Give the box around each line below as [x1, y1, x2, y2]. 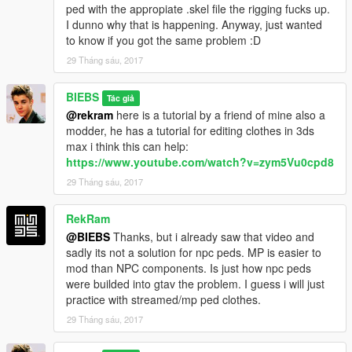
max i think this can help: [66, 137, 189, 154]
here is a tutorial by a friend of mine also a [113, 106, 325, 123]
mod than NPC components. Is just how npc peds [66, 259, 311, 276]
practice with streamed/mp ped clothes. [66, 291, 261, 307]
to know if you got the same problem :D [66, 31, 261, 48]
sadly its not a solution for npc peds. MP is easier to [66, 244, 321, 260]
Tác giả [107, 91, 135, 104]
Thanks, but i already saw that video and [110, 228, 314, 244]
